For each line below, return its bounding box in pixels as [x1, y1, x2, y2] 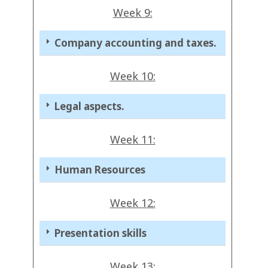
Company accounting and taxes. [54, 36, 217, 50]
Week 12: [109, 196, 156, 211]
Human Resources [54, 163, 145, 177]
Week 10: [109, 69, 156, 84]
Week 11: [109, 132, 156, 147]
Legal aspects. [54, 99, 124, 114]
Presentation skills [54, 226, 147, 240]
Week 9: [112, 5, 153, 20]
